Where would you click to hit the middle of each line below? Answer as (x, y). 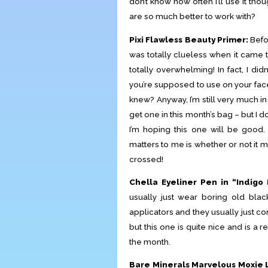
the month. (150, 241)
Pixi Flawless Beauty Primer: (189, 39)
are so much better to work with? (192, 16)
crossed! (146, 159)
